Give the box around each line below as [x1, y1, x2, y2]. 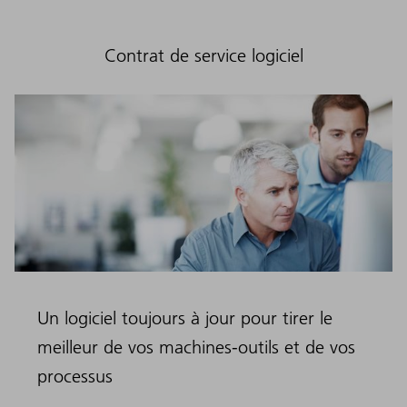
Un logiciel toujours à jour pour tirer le [37, 307, 333, 330]
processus [37, 365, 113, 388]
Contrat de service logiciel [104, 45, 303, 67]
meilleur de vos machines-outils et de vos [37, 336, 355, 359]
